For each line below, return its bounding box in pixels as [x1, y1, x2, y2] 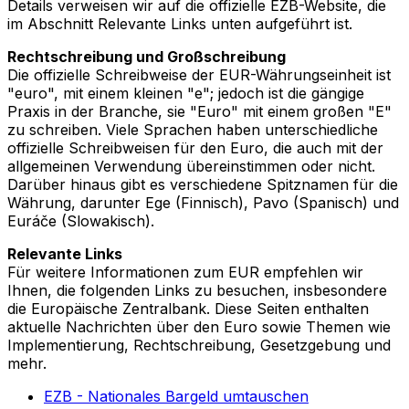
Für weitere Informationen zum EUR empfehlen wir [7, 262, 363, 281]
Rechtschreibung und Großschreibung [7, 47, 286, 66]
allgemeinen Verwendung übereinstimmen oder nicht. [7, 156, 375, 175]
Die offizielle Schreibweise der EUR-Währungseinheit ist [7, 65, 391, 84]
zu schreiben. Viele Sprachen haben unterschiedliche [7, 120, 378, 139]
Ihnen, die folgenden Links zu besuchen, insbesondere [7, 280, 387, 299]
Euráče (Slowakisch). [7, 211, 154, 230]
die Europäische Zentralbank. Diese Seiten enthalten [7, 299, 369, 318]
